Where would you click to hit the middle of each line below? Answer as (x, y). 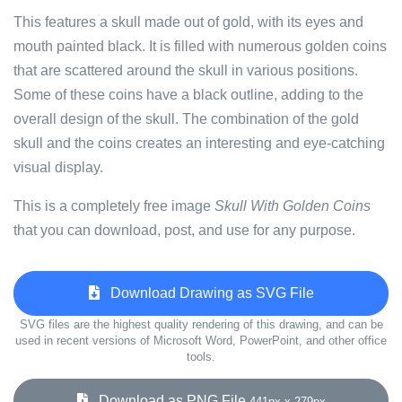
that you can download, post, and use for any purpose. (184, 230)
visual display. (58, 167)
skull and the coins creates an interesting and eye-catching (199, 143)
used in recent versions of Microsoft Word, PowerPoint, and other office (201, 341)
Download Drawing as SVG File (206, 293)
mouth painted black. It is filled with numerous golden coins (200, 46)
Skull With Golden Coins (293, 206)
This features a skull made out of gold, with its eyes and (188, 22)
